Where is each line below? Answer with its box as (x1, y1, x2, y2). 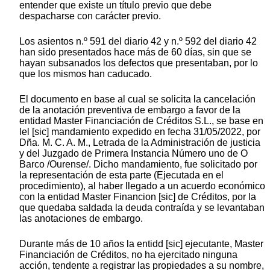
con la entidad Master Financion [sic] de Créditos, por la (19, 191, 256, 202)
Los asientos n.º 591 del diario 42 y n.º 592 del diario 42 (19, 36, 257, 46)
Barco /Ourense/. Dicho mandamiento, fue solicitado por (19, 159, 257, 169)
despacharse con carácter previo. (19, 10, 161, 21)
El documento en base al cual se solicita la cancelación (19, 93, 256, 104)
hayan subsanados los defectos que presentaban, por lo (19, 57, 258, 68)
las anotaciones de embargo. (19, 213, 143, 224)
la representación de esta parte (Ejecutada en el (19, 169, 224, 180)
